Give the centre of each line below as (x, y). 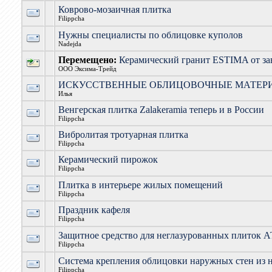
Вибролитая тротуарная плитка (123, 134)
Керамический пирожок (108, 159)
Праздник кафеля (94, 210)
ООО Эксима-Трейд (87, 69)
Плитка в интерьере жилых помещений (140, 185)
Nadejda (70, 44)
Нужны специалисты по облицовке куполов (150, 35)
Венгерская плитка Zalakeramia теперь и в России (161, 110)
